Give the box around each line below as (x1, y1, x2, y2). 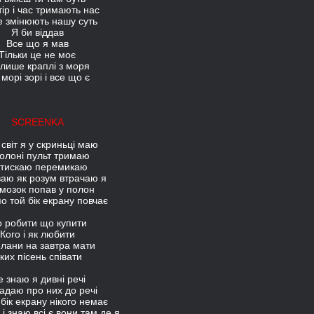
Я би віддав (11, 27, 64, 38)
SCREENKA (11, 116, 64, 128)
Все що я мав (6, 38, 69, 49)
